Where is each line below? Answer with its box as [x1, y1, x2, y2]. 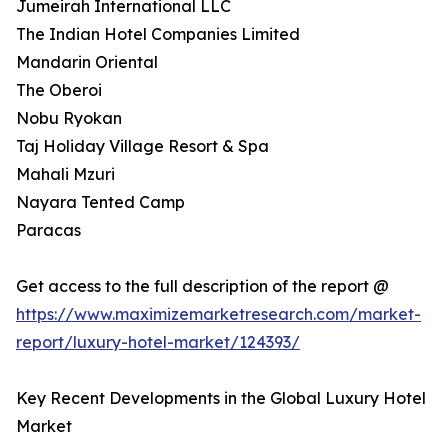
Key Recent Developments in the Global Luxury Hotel [16, 388, 426, 409]
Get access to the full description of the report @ [16, 276, 389, 297]
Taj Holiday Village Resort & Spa [16, 136, 269, 157]
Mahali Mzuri [16, 164, 115, 185]
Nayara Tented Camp [16, 192, 185, 213]
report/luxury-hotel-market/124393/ [16, 332, 300, 353]
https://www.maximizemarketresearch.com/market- [16, 304, 421, 325]
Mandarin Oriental [16, 52, 158, 73]
